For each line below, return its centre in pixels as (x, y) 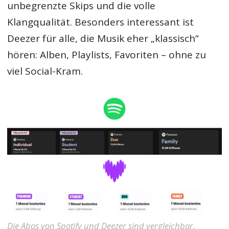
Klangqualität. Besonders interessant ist (101, 22)
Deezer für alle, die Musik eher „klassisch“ (103, 39)
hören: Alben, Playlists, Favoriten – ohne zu (107, 55)
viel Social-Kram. (45, 71)
